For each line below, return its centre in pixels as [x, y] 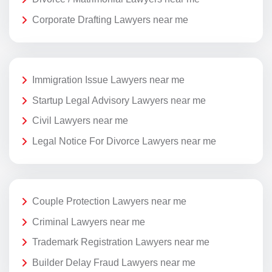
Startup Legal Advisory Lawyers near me [119, 100]
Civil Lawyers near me [80, 121]
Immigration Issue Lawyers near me [108, 80]
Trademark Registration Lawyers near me [121, 242]
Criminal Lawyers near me [89, 222]
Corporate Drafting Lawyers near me [110, 19]
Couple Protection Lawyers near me [109, 202]
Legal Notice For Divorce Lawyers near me [124, 141]
